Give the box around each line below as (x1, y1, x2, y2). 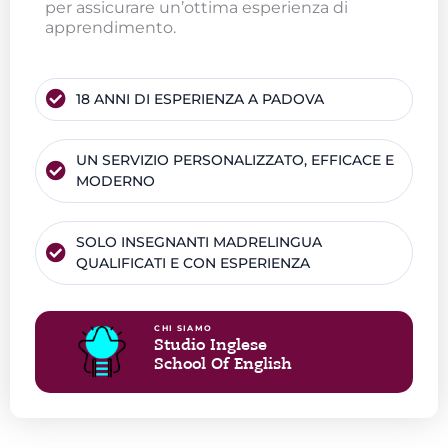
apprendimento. (45, 17, 177, 37)
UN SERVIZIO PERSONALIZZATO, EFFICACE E (76, 150, 394, 169)
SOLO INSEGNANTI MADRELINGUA (76, 232, 322, 251)
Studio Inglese (154, 334, 268, 355)
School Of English (154, 353, 293, 374)
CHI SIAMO (154, 322, 213, 333)
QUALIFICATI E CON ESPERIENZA (76, 253, 310, 272)
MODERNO (76, 171, 155, 190)
